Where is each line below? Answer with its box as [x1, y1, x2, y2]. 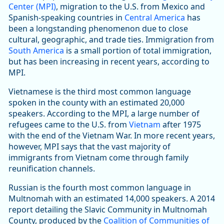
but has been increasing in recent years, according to [8, 55, 209, 67]
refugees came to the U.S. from [8, 118, 129, 130]
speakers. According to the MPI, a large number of [8, 107, 199, 119]
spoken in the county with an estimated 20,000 [8, 96, 184, 108]
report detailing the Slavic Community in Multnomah [8, 203, 207, 215]
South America [8, 44, 64, 56]
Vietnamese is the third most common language [8, 85, 191, 97]
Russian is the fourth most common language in [8, 181, 191, 193]
